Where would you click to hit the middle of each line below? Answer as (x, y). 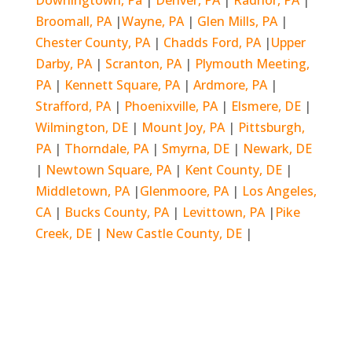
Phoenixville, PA (170, 106)
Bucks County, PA (116, 212)
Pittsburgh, (271, 127)
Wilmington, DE (81, 127)
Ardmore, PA (230, 85)
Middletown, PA (84, 191)
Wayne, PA (152, 21)
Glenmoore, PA (184, 191)
